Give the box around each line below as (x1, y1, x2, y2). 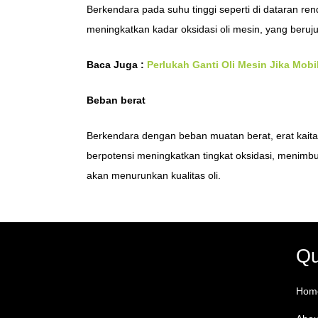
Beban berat (87, 94, 146, 106)
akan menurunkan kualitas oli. (87, 170, 221, 182)
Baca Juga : (87, 59, 147, 71)
